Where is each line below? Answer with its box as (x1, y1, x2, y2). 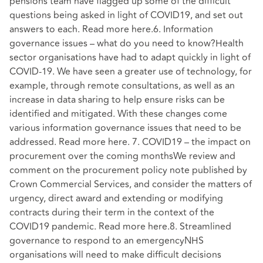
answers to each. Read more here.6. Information (9, 22, 213, 36)
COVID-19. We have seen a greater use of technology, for (9, 64, 252, 79)
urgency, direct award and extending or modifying (9, 191, 223, 205)
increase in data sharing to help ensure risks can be (9, 92, 225, 107)
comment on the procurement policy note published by (9, 163, 247, 177)
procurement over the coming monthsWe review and (9, 149, 235, 163)
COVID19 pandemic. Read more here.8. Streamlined (9, 219, 231, 234)
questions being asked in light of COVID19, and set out (9, 8, 243, 22)
